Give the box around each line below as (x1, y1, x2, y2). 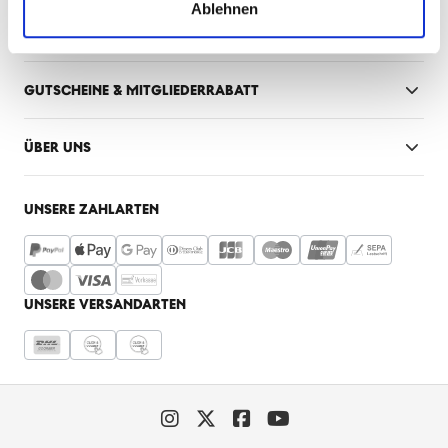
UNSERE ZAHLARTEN (24, 200, 159, 219)
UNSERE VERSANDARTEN (24, 295, 186, 314)
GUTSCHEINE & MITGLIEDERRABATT (24, 80, 259, 99)
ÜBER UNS (24, 137, 91, 156)
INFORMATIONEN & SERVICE (24, 23, 208, 42)
